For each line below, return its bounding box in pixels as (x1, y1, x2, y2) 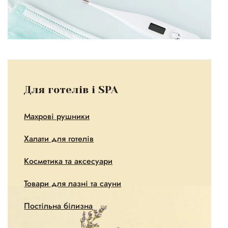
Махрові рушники (24, 110, 90, 122)
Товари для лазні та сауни (24, 178, 122, 189)
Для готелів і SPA (24, 84, 119, 96)
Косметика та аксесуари (24, 155, 113, 167)
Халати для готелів (24, 133, 94, 145)
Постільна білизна (24, 200, 93, 212)
